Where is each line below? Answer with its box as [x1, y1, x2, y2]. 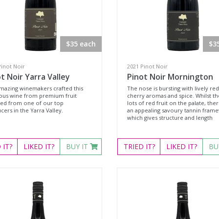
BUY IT [66, 142, 90, 151]
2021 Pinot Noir [127, 63, 168, 70]
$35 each [66, 39, 96, 48]
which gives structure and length [127, 114, 213, 121]
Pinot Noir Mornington [127, 71, 213, 82]
